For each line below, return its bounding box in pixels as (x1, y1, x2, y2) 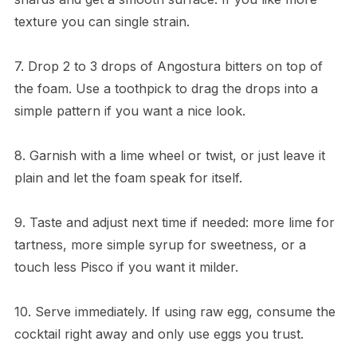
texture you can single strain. (14, 14, 190, 30)
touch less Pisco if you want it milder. (14, 259, 238, 276)
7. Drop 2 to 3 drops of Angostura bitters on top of (14, 58, 323, 75)
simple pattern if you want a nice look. (14, 103, 245, 120)
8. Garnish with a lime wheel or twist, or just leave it (14, 147, 325, 164)
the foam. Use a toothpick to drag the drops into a (14, 80, 318, 97)
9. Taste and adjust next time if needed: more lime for (14, 214, 335, 231)
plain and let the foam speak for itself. (14, 170, 242, 186)
